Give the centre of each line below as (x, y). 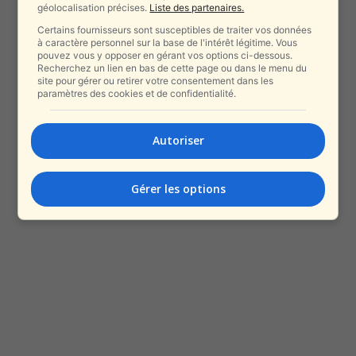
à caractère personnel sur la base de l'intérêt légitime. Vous (168, 43)
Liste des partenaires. (197, 8)
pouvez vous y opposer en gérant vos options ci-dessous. (165, 55)
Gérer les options (178, 188)
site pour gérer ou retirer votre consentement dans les (156, 81)
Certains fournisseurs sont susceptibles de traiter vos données (175, 30)
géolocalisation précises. (94, 8)
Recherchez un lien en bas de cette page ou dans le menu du (172, 68)
